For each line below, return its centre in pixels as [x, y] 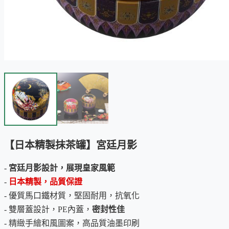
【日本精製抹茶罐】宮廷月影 [71, 145]
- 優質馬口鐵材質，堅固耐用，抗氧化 [72, 195]
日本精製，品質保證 [45, 181]
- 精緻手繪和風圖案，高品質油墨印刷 [72, 223]
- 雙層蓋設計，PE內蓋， [48, 209]
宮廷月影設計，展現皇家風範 [62, 168]
